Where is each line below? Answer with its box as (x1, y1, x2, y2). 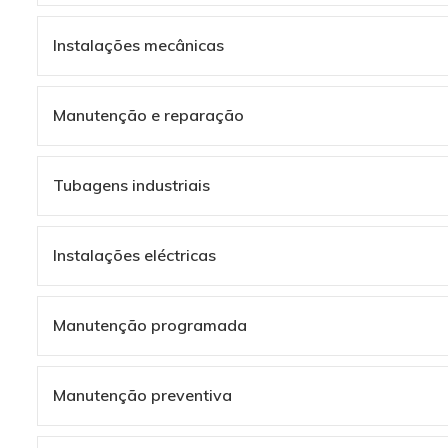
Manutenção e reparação (53, 104, 244, 125)
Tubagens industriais (53, 174, 210, 195)
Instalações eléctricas (53, 244, 216, 265)
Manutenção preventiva (53, 384, 232, 405)
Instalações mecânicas (53, 34, 224, 55)
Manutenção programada (53, 314, 247, 335)
